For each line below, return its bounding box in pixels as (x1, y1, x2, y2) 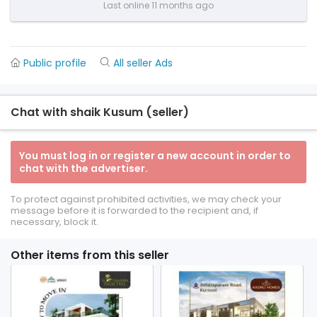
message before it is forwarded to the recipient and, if (11, 204, 258, 217)
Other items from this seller (11, 247, 169, 263)
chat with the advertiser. (19, 161, 148, 175)
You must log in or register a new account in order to (19, 149, 291, 163)
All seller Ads (113, 56, 173, 70)
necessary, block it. (11, 215, 98, 229)
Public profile (23, 56, 86, 70)
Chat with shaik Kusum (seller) (11, 104, 189, 120)
